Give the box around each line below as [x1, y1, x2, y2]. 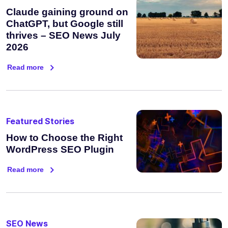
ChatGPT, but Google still [6, 17, 123, 30]
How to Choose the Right [6, 131, 123, 144]
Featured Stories [6, 116, 74, 126]
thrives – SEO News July [6, 29, 121, 41]
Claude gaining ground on [6, 6, 128, 18]
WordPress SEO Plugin [6, 143, 114, 155]
